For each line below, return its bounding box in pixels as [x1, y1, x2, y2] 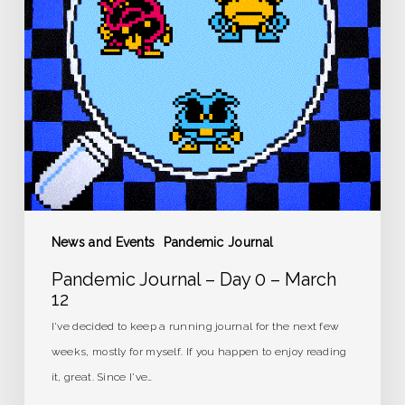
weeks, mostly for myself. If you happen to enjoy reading [51, 345, 347, 359]
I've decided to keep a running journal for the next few [51, 320, 340, 334]
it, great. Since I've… [51, 371, 153, 384]
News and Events [51, 235, 155, 250]
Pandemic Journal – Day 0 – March [51, 268, 336, 291]
